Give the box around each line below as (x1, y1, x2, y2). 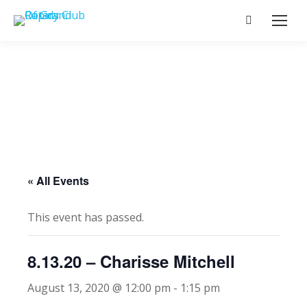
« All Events (27, 173, 89, 188)
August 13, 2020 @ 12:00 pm (27, 280, 171, 295)
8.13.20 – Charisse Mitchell (27, 249, 235, 273)
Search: (245, 12, 304, 36)
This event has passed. (27, 210, 144, 225)
